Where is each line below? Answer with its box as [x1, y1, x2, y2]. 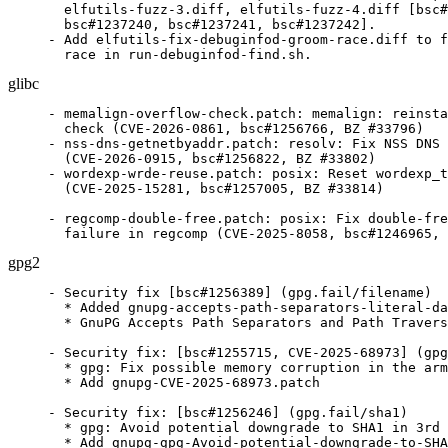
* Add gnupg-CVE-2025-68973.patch [48, 375, 320, 390]
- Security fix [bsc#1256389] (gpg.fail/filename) [48, 285, 432, 300]
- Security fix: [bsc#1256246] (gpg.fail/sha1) [48, 405, 408, 420]
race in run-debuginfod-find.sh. [48, 47, 312, 62]
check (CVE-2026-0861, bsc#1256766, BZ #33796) [48, 121, 424, 136]
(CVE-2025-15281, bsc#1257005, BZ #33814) [48, 181, 384, 196]
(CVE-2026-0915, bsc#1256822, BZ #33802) [48, 151, 376, 166]
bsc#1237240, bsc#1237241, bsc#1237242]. [48, 17, 376, 32]
